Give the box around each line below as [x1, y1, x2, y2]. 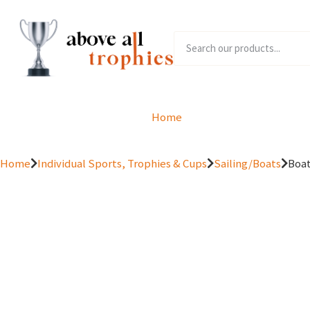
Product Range [210, 109, 283, 125]
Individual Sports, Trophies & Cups [37, 156, 207, 172]
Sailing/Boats [214, 156, 281, 172]
